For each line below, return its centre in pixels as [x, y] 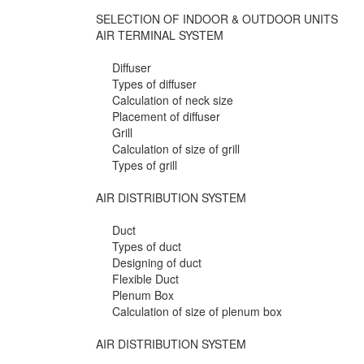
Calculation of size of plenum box [197, 312]
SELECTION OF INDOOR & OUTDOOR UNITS [217, 19]
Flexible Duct [145, 279]
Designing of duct [157, 263]
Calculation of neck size [173, 100]
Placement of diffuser [166, 117]
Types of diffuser [154, 84]
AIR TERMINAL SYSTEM [160, 35]
